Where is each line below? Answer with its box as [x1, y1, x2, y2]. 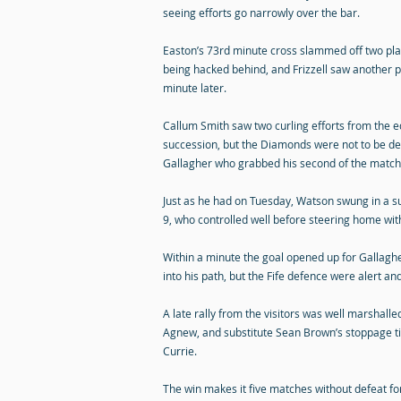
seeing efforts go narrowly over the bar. [163, 5, 360, 20]
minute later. [163, 81, 226, 95]
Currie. [163, 344, 197, 358]
